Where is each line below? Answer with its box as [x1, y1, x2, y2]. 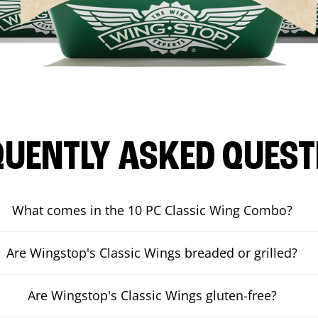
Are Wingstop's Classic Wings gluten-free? [27, 287, 277, 305]
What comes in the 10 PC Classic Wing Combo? [11, 202, 292, 219]
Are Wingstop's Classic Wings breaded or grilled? [6, 244, 298, 262]
